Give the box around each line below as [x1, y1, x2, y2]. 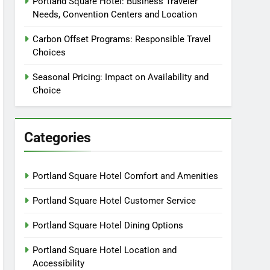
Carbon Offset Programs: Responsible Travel [33, 34, 212, 45]
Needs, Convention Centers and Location [33, 9, 198, 20]
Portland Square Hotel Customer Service [33, 195, 196, 206]
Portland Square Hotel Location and [33, 245, 177, 256]
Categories [24, 129, 92, 146]
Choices [33, 47, 66, 58]
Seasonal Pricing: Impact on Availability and [33, 72, 209, 83]
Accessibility [33, 258, 85, 269]
